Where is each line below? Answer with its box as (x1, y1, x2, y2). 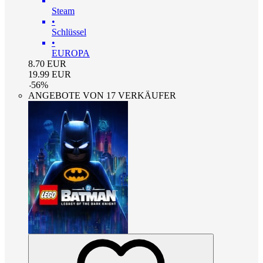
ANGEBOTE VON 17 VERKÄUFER (28, 90, 176, 100)
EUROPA (52, 48, 90, 58)
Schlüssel (52, 26, 86, 37)
